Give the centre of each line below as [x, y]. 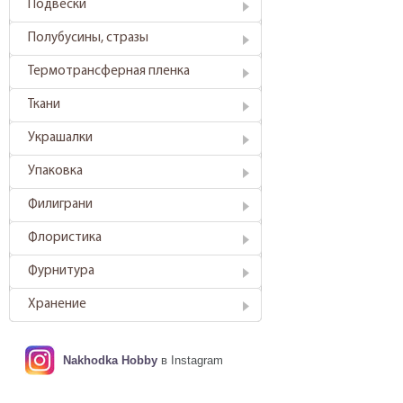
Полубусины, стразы [88, 38]
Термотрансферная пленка [109, 72]
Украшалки [60, 138]
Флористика [65, 238]
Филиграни [60, 205]
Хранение [57, 304]
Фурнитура [61, 271]
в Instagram [190, 360]
